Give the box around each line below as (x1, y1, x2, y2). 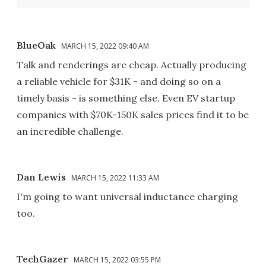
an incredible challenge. (17, 125, 123, 138)
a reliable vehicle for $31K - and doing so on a (17, 75, 221, 88)
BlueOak (17, 39, 56, 52)
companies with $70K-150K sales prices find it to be (17, 109, 249, 121)
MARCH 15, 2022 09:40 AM (61, 41, 149, 52)
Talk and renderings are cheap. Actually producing (17, 59, 246, 71)
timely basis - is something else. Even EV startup (17, 92, 235, 104)
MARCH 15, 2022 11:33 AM (71, 173, 159, 183)
